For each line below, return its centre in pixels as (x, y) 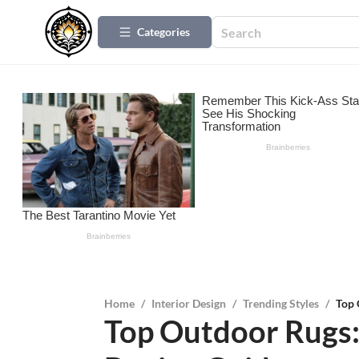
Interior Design (188, 304)
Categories (163, 32)
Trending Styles (280, 304)
